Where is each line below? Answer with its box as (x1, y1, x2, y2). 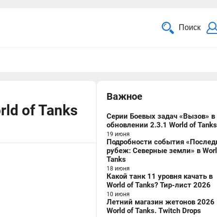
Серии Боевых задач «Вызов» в (107, 112, 215, 121)
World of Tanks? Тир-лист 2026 (107, 181, 211, 189)
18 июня (107, 165, 130, 172)
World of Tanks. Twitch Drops (107, 206, 201, 215)
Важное (107, 91, 142, 102)
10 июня (107, 191, 130, 198)
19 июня (107, 131, 130, 138)
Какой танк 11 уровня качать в (107, 172, 213, 181)
